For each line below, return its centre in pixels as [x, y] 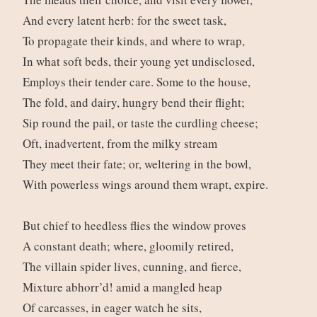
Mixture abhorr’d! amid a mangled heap [124, 287]
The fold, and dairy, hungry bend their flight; [136, 103]
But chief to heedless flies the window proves [136, 226]
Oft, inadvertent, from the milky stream [122, 144]
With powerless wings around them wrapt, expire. [147, 185]
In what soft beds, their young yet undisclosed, [140, 62]
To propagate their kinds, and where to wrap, [136, 41]
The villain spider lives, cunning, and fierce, [134, 267]
